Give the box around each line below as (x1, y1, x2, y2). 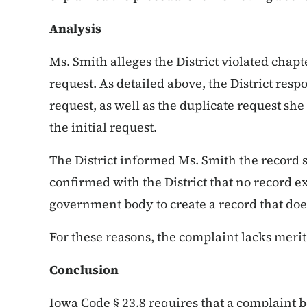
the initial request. (49, 119, 160, 136)
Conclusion (49, 261, 119, 278)
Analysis (49, 20, 101, 37)
